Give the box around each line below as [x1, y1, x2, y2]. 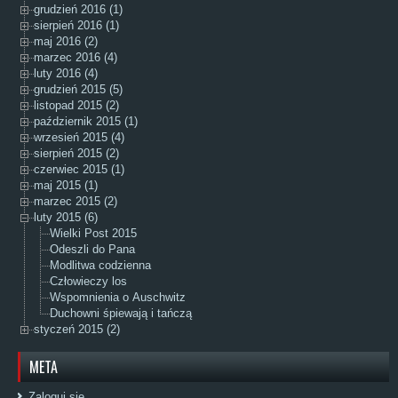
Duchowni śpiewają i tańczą [50, 306, 192, 321]
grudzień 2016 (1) [34, 3, 123, 17]
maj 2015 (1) [34, 179, 98, 193]
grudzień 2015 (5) [34, 83, 123, 97]
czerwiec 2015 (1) [34, 163, 124, 177]
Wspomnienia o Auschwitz [50, 291, 186, 305]
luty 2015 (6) [34, 211, 98, 225]
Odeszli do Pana [50, 243, 135, 257]
